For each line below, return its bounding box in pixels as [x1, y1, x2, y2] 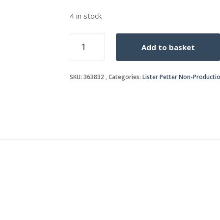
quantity [69, 53, 102, 63]
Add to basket [141, 42, 195, 52]
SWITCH [69, 42, 99, 53]
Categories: [108, 72, 142, 81]
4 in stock [69, 10, 102, 21]
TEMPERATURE [69, 32, 121, 42]
